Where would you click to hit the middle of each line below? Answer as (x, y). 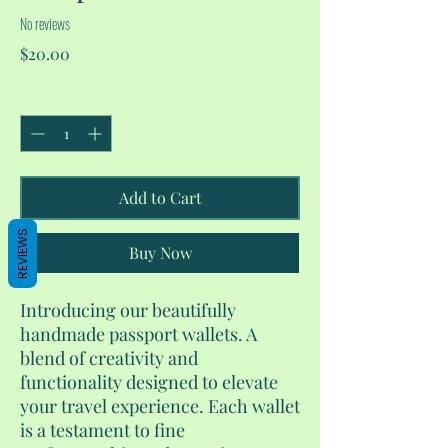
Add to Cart (160, 198)
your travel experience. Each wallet (160, 406)
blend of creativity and (109, 358)
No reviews (45, 23)
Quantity (47, 98)
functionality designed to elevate (149, 382)
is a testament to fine (102, 430)
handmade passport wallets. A (138, 334)
